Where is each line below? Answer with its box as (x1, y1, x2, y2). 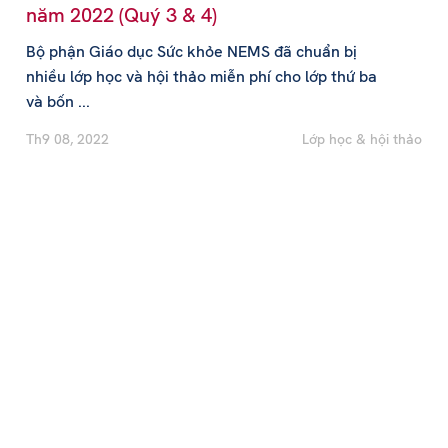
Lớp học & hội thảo (302, 130, 423, 148)
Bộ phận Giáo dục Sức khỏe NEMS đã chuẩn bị (25, 41, 357, 62)
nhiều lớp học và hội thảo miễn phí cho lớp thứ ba (25, 66, 377, 87)
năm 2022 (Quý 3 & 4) (25, 2, 217, 28)
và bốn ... (25, 91, 90, 112)
